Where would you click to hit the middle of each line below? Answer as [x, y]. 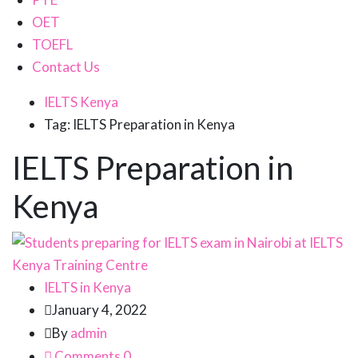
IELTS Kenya [81, 102]
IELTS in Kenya [88, 288]
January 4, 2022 [99, 310]
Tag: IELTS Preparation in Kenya [139, 125]
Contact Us [66, 67]
